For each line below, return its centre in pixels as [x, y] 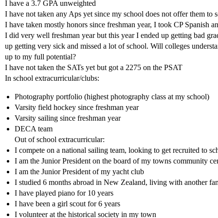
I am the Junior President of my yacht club [79, 172]
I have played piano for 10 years [64, 193]
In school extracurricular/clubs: [52, 78]
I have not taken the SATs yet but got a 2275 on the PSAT [94, 67]
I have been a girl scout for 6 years [67, 204]
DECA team [34, 129]
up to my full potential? [40, 57]
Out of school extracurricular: [60, 139]
